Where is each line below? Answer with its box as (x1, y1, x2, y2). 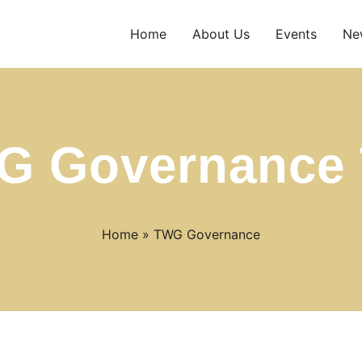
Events (275, 26, 317, 42)
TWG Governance (154, 226, 260, 242)
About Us (192, 26, 250, 42)
